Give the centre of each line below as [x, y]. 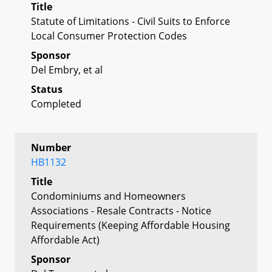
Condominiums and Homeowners [108, 196]
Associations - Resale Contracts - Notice [121, 210]
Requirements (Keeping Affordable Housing [131, 225]
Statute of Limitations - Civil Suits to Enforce [131, 21]
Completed [56, 104]
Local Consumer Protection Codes [109, 36]
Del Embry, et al [67, 70]
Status [47, 89]
